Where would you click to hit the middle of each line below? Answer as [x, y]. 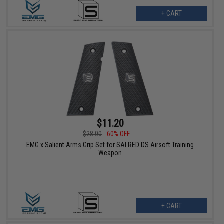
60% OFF [119, 134]
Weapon [110, 153]
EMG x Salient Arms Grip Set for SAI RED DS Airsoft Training [110, 145]
